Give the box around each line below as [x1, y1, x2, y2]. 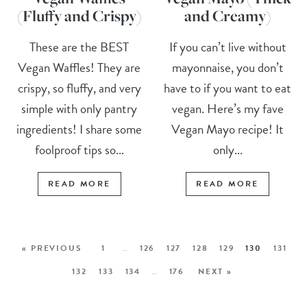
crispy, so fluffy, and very [17, 77, 141, 98]
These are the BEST [29, 36, 130, 57]
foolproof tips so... [34, 139, 124, 160]
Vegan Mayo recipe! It [171, 119, 284, 139]
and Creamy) [184, 5, 271, 26]
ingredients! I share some [16, 119, 143, 139]
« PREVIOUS [22, 241, 82, 254]
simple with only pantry [21, 98, 138, 119]
